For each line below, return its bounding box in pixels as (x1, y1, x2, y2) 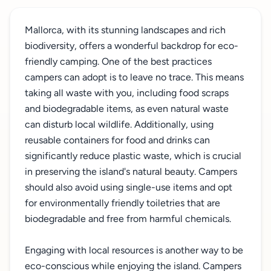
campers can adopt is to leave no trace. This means (25, 71, 244, 83)
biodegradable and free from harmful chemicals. (25, 213, 231, 224)
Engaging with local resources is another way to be (25, 244, 243, 256)
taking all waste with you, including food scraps (25, 87, 229, 99)
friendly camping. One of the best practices (25, 56, 212, 67)
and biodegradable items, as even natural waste (25, 103, 229, 114)
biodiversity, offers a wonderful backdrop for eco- (25, 40, 238, 51)
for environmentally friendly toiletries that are (25, 197, 220, 209)
